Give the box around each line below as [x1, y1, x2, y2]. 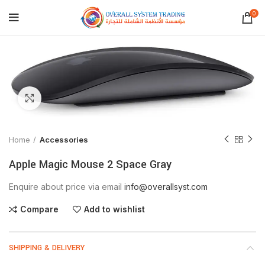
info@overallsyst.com [124, 181, 208, 192]
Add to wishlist [84, 203, 145, 214]
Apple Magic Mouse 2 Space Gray [9, 156, 172, 172]
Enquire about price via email [9, 181, 124, 192]
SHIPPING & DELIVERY [9, 242, 85, 253]
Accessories [40, 134, 88, 144]
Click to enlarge [41, 93, 102, 103]
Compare [20, 203, 59, 214]
